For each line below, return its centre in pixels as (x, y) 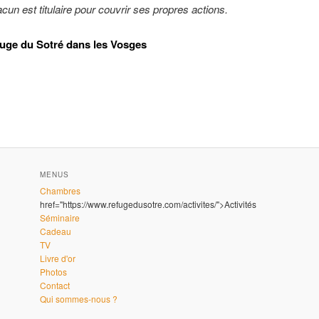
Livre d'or (58, 258)
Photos (54, 272)
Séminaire (60, 218)
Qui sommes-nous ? (79, 299)
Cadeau (56, 231)
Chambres (61, 191)
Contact (55, 286)
